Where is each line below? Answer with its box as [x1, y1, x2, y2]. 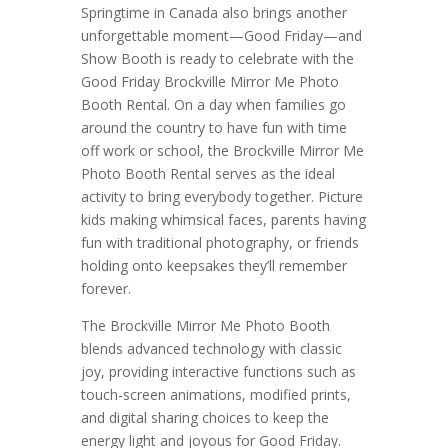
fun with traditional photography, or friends [80, 233, 359, 253]
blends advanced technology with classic [80, 339, 342, 359]
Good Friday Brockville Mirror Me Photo [80, 72, 339, 92]
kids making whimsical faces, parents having [80, 210, 366, 230]
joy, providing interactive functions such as [80, 362, 356, 382]
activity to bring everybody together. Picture [80, 187, 363, 207]
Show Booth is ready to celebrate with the [80, 49, 354, 69]
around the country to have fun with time [80, 118, 347, 138]
